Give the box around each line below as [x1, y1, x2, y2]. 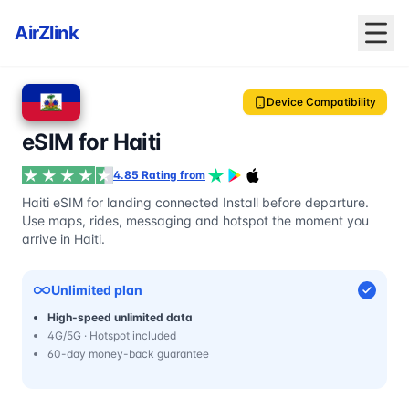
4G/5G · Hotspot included [47, 329, 176, 342]
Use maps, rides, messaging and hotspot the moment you [22, 213, 369, 228]
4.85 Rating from [113, 168, 205, 182]
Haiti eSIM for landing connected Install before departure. [22, 194, 369, 210]
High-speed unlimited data [47, 310, 193, 324]
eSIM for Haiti [22, 129, 162, 155]
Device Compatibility [267, 95, 376, 109]
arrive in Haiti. [22, 231, 105, 246]
